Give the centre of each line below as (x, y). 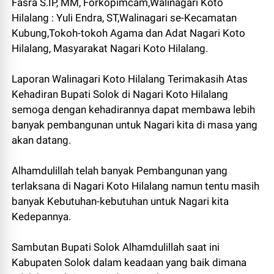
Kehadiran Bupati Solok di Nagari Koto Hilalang (120, 94)
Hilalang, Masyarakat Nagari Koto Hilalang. (110, 49)
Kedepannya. (42, 217)
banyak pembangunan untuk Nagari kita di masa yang (135, 125)
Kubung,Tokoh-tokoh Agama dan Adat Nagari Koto (129, 33)
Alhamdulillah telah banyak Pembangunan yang (120, 171)
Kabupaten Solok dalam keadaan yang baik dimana (129, 263)
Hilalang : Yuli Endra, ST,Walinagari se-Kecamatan (124, 18)
